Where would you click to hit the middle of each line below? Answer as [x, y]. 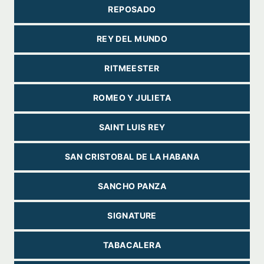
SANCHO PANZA [132, 186]
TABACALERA [132, 245]
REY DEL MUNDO [132, 39]
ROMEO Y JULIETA [132, 98]
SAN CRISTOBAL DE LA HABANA [132, 156]
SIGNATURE [132, 215]
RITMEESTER [132, 68]
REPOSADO [132, 9]
